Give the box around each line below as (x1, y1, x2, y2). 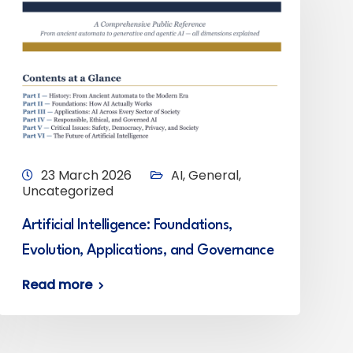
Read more (21, 276, 92, 294)
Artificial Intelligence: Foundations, (21, 218, 232, 232)
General (188, 166, 239, 184)
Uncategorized (21, 182, 113, 200)
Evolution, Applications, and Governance (21, 243, 274, 258)
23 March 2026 (40, 166, 132, 184)
